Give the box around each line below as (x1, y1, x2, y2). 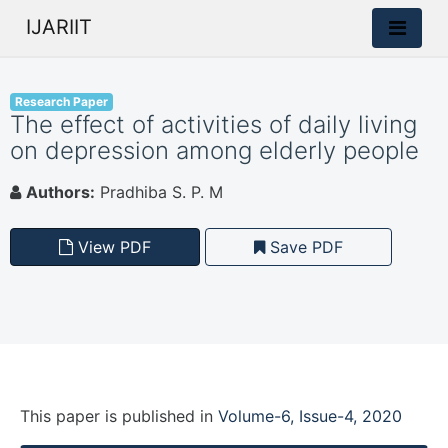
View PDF (73, 237, 151, 257)
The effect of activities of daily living (10, 110, 417, 139)
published (122, 406, 195, 426)
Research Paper (14, 94, 108, 109)
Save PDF (265, 237, 343, 257)
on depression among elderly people (10, 136, 419, 165)
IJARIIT (26, 15, 92, 39)
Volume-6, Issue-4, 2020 (218, 406, 402, 426)
